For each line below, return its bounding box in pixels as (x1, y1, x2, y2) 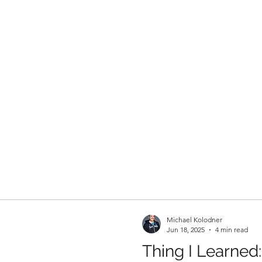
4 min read (215, 225, 248, 234)
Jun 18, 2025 (167, 225, 205, 234)
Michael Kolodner (167, 215, 222, 224)
